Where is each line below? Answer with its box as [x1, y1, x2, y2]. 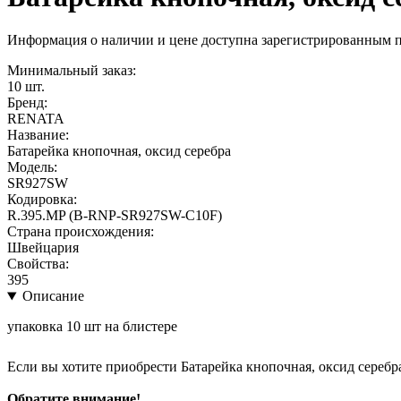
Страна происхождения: [7, 224, 154, 240]
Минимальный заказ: [7, 63, 136, 79]
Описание [21, 288, 84, 304]
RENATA [7, 111, 64, 127]
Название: [7, 127, 69, 143]
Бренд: [7, 95, 47, 111]
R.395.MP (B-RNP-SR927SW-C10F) [7, 208, 222, 224]
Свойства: [7, 256, 69, 272]
